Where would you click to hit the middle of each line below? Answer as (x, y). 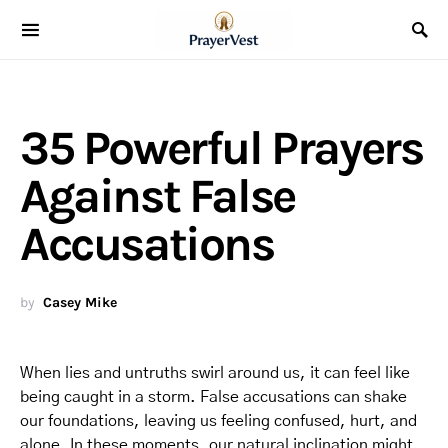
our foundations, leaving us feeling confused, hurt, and (218, 421)
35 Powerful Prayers (221, 148)
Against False (157, 196)
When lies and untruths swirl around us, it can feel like (215, 373)
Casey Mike (80, 302)
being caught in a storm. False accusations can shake (213, 397)
